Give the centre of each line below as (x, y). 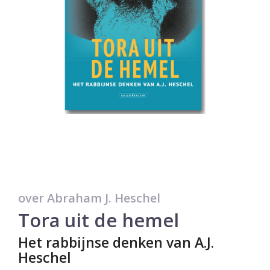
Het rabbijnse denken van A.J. (116, 242)
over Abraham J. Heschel (89, 198)
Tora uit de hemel (99, 220)
